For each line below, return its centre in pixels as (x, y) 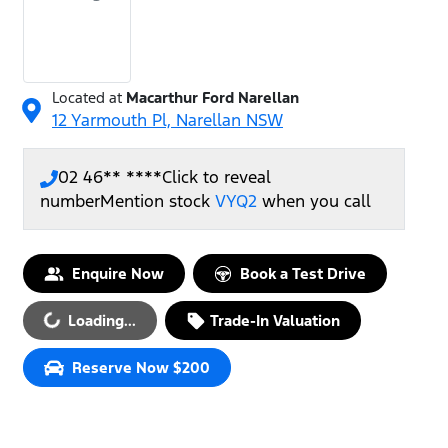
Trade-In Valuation (275, 321)
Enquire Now (118, 274)
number (70, 201)
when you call (316, 201)
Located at (87, 98)
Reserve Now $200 (141, 368)
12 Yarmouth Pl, (114, 120)
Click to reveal (216, 177)
